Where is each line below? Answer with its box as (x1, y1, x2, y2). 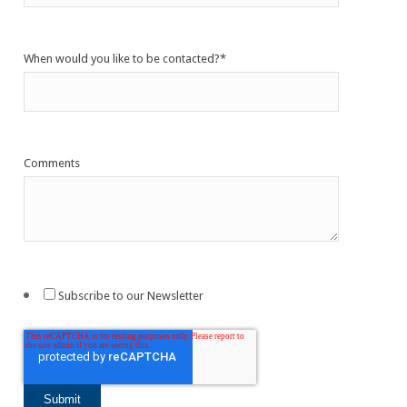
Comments (24, 155, 81, 170)
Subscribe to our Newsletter (58, 288, 204, 303)
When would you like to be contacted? (24, 51, 221, 65)
